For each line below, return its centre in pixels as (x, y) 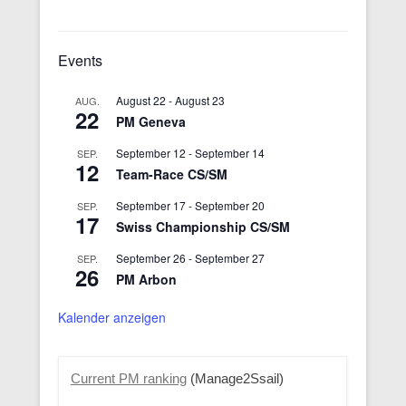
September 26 (151, 257)
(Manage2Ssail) (235, 378)
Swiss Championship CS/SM (203, 226)
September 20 (230, 205)
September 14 (230, 152)
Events (80, 60)
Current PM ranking (128, 378)
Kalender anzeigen (112, 317)
